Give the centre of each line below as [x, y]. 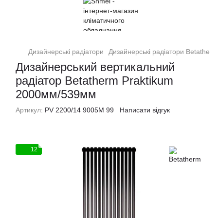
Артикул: [29, 110]
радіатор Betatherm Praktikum [94, 81]
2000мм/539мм [56, 94]
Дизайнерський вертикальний [95, 67]
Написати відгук [145, 110]
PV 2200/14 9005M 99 [78, 110]
